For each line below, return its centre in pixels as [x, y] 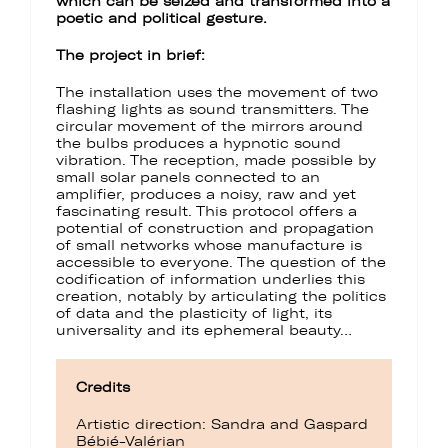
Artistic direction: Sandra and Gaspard [222, 425]
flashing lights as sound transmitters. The [212, 110]
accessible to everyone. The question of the [221, 263]
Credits [103, 388]
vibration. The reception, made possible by [216, 161]
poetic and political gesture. [164, 19]
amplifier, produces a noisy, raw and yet [206, 195]
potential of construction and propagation [215, 229]
